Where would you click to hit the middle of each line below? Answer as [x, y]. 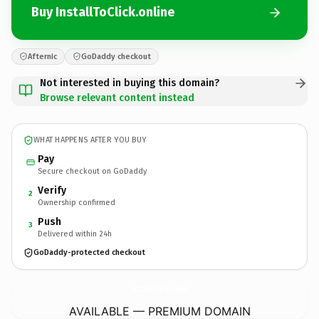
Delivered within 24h [75, 234]
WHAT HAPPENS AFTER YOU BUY [90, 140]
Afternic [42, 56]
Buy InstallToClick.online [103, 12]
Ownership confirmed [77, 202]
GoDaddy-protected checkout [89, 252]
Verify [52, 190]
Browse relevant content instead [117, 98]
